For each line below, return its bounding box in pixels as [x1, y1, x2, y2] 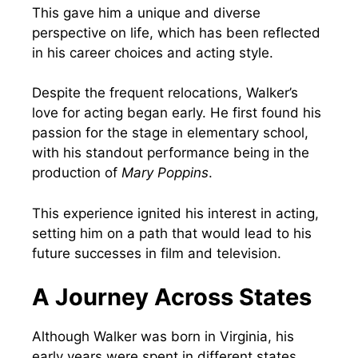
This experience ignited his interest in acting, [32, 205, 319, 221]
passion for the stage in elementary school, [32, 125, 308, 141]
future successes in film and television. [32, 245, 281, 261]
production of [32, 165, 121, 181]
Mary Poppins [121, 165, 209, 181]
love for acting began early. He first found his [32, 105, 321, 121]
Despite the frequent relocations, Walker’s [32, 85, 298, 101]
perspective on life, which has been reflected [32, 24, 320, 41]
